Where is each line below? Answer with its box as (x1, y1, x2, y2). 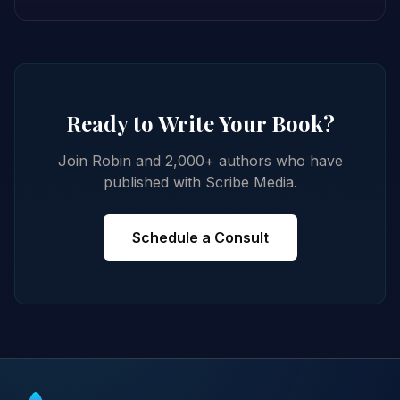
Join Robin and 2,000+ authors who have (57, 151, 343, 170)
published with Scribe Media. (103, 172, 297, 191)
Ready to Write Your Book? (65, 108, 335, 137)
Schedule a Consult (131, 228, 269, 246)
